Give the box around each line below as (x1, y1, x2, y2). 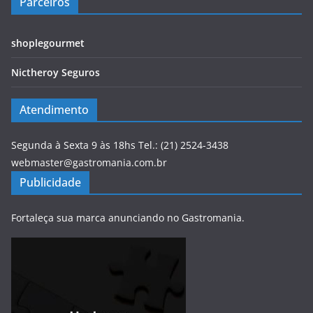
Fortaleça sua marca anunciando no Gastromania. (11, 210, 245, 224)
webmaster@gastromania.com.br (11, 155, 167, 169)
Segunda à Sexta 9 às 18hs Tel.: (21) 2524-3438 (11, 138, 228, 152)
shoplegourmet (11, 36, 85, 50)
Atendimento (20, 101, 89, 117)
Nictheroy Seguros (11, 65, 100, 79)
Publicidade (20, 174, 81, 190)
